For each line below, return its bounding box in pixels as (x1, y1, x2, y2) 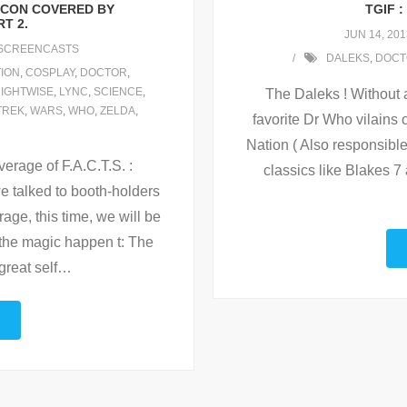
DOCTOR (79, 66, 127, 80)
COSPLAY (25, 66, 74, 80)
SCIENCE (93, 85, 143, 99)
